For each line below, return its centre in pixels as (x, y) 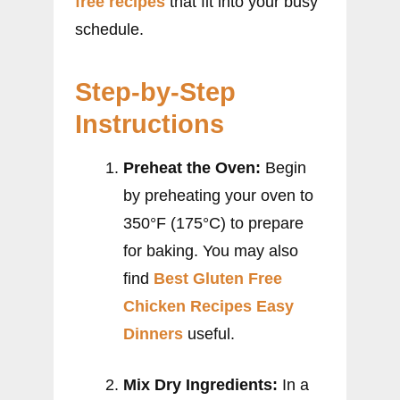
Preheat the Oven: (192, 168)
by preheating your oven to (218, 196)
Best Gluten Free (218, 279)
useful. (209, 334)
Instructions (150, 125)
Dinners (153, 334)
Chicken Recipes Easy (208, 307)
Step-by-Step (155, 92)
